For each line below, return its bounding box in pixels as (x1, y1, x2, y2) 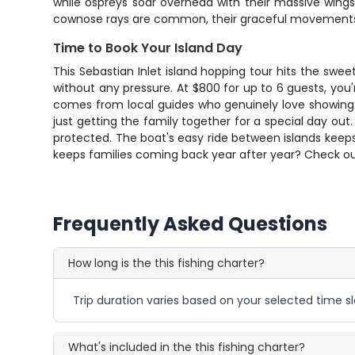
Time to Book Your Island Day (53, 39, 243, 57)
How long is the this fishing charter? (68, 255, 265, 271)
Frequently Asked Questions (53, 211, 328, 237)
